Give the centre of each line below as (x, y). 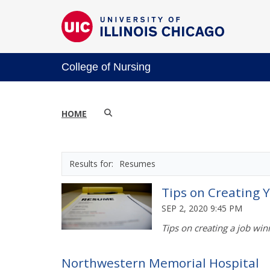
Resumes (137, 163)
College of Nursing (106, 67)
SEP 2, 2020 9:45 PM (202, 208)
